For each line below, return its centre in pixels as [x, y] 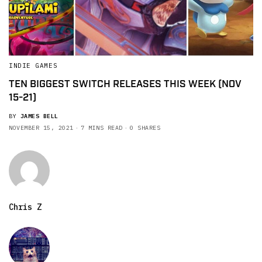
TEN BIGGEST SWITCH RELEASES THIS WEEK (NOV [125, 85]
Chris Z [25, 207]
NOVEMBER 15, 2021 [41, 128]
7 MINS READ [102, 128]
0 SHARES [145, 128]
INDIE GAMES [33, 66]
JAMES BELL [39, 116]
